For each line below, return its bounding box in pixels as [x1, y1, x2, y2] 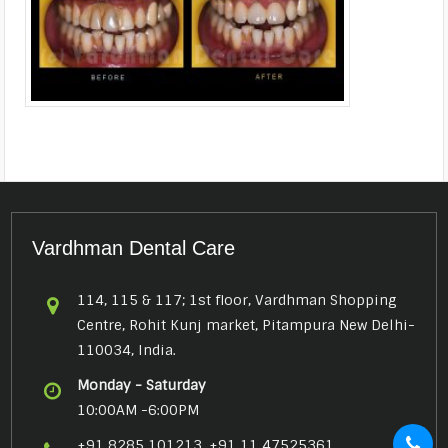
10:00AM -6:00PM [77, 400, 200, 419]
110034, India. [77, 340, 177, 359]
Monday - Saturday [77, 375, 207, 394]
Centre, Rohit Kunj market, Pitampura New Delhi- [77, 315, 416, 334]
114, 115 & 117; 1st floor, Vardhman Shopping [77, 290, 398, 309]
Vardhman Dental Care [32, 236, 236, 259]
